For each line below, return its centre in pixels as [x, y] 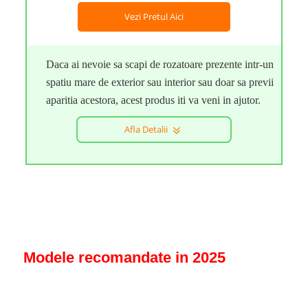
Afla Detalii [147, 129]
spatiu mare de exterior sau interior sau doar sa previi [160, 82]
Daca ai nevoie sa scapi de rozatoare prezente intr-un [160, 64]
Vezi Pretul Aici [154, 16]
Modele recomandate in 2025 [124, 257]
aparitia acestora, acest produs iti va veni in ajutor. [154, 100]
